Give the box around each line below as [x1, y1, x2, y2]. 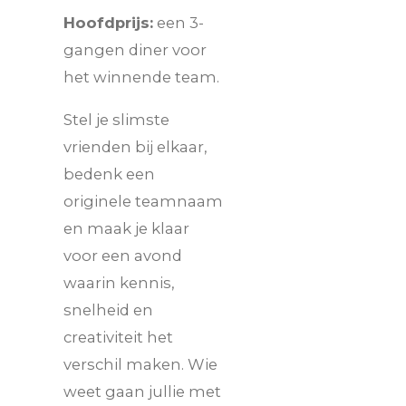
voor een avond [63, 246, 182, 266]
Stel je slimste [63, 111, 169, 130]
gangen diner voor [63, 41, 207, 60]
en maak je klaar [63, 219, 189, 238]
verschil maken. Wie [63, 355, 217, 374]
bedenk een [63, 165, 155, 184]
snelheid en [63, 301, 153, 320]
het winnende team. [63, 68, 219, 87]
